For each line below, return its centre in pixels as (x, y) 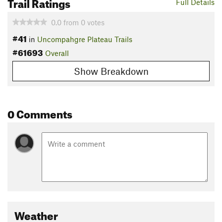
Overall (57, 53)
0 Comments (40, 112)
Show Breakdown (111, 71)
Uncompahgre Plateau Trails (85, 39)
